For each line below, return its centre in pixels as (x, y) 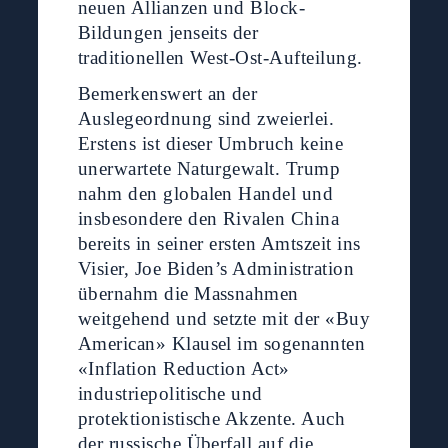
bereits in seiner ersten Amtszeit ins (219, 243)
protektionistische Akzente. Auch (211, 418)
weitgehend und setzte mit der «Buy (224, 318)
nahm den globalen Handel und (205, 193)
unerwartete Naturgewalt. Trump (209, 168)
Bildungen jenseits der (168, 32)
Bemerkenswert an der (167, 93)
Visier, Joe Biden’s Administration (216, 268)
